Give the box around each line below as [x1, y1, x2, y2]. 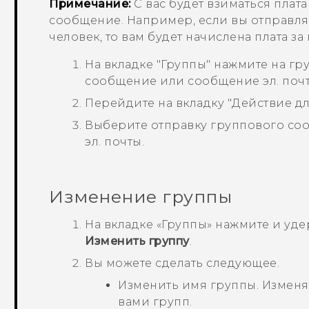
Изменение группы [49, 186, 232, 207]
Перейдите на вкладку [85, 96, 228, 110]
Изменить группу [85, 234, 190, 248]
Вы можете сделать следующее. [85, 256, 280, 270]
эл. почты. [85, 134, 145, 148]
